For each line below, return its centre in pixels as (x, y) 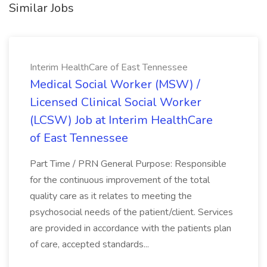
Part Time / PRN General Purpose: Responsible (128, 164)
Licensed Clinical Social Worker (116, 102)
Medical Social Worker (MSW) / (115, 84)
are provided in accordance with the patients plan (131, 228)
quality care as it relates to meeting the (111, 196)
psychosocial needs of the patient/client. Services (131, 212)
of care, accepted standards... (89, 244)
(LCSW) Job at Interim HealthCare (121, 120)
